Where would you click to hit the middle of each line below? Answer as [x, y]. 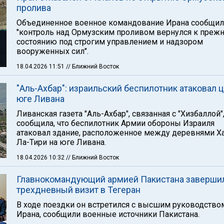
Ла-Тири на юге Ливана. [61, 142]
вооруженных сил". [52, 51]
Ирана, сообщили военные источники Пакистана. [108, 214]
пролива [34, 8]
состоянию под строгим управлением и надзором [110, 42]
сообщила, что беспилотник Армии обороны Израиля [115, 123]
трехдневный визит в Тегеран [78, 190]
